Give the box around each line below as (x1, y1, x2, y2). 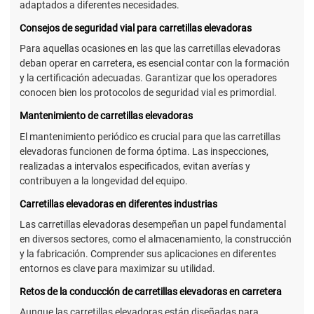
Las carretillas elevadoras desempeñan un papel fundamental (20, 218, 286, 230)
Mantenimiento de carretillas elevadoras (20, 110, 193, 122)
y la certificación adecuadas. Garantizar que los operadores (20, 72, 277, 84)
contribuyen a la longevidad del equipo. (20, 175, 188, 186)
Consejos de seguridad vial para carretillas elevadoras (20, 22, 252, 34)
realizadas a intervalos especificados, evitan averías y (20, 160, 250, 172)
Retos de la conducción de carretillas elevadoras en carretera (20, 285, 282, 297)
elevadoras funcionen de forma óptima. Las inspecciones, (20, 145, 268, 157)
